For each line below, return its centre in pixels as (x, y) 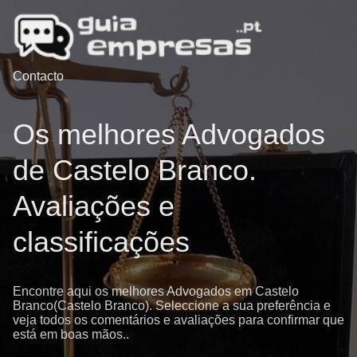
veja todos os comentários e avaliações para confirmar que (178, 320)
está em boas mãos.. (71, 334)
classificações (101, 241)
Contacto (38, 76)
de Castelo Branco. (135, 170)
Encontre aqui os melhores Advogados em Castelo (156, 291)
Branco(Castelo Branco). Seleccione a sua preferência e (172, 305)
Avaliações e (94, 206)
